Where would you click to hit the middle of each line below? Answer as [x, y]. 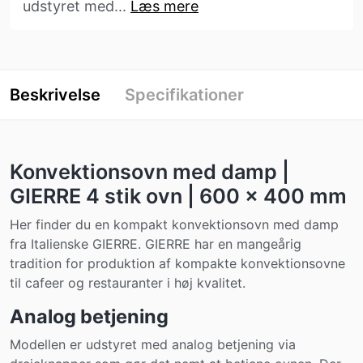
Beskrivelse [55, 95]
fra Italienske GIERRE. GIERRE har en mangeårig [156, 244]
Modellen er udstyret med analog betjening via [153, 344]
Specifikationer [184, 95]
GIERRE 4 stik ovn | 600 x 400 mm [178, 196]
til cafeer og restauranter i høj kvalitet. [128, 283]
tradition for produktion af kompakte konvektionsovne [177, 263]
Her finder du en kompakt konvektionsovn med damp [174, 224]
